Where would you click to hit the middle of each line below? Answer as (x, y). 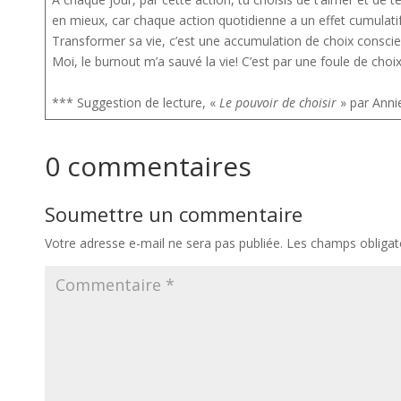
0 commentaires (148, 166)
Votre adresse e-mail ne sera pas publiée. (164, 243)
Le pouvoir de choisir (278, 102)
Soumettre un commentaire (174, 213)
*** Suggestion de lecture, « (136, 102)
